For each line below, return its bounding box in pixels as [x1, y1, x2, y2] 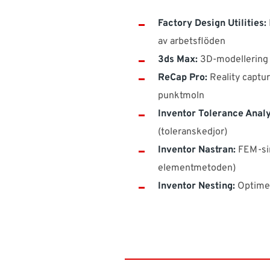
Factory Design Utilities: [158, 17, 266, 30]
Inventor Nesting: [158, 180, 235, 193]
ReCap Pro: [158, 72, 207, 84]
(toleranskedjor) [158, 126, 227, 139]
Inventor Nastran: [158, 144, 236, 157]
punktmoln [158, 90, 204, 102]
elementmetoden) [158, 162, 236, 175]
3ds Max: [158, 54, 198, 66]
